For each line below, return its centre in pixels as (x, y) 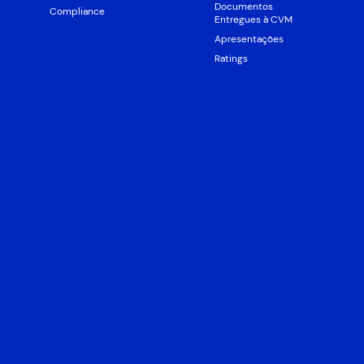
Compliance (77, 12)
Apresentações (249, 39)
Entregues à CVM (253, 20)
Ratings (231, 59)
